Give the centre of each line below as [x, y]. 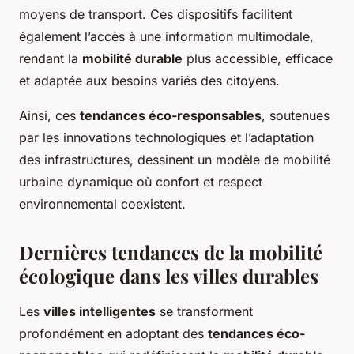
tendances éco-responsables [171, 115]
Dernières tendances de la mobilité [171, 252]
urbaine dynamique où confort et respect [141, 182]
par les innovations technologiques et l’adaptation [166, 137]
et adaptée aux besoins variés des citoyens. [149, 81]
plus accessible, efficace [258, 58]
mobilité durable [132, 58]
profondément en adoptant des [113, 333]
